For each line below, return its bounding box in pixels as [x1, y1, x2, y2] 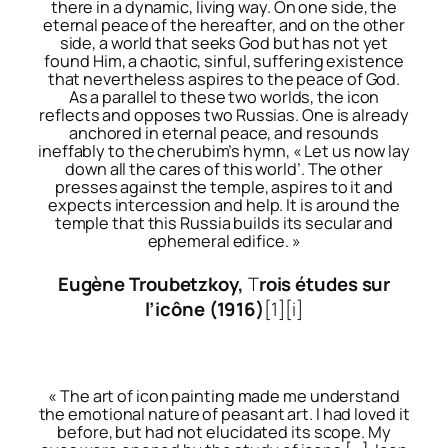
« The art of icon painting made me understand [48, 384, 400, 407]
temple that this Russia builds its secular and [54, 211, 394, 234]
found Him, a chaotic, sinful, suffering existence [44, 49, 404, 72]
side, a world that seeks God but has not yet [59, 31, 389, 54]
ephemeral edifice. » [147, 229, 301, 252]
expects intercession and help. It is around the [48, 193, 400, 216]
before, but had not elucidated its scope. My [57, 420, 391, 443]
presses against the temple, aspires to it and [55, 175, 393, 198]
